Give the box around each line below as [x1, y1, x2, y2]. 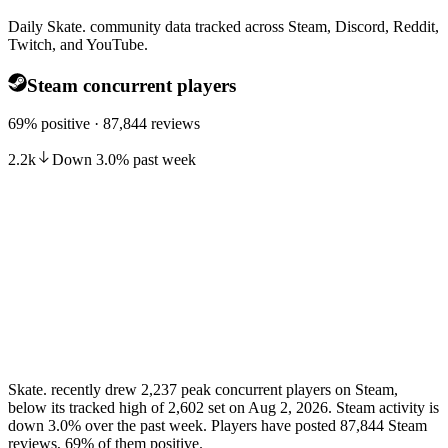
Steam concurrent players [26, 74, 236, 96]
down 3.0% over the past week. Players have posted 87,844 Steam [8, 417, 427, 435]
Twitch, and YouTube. [8, 36, 148, 54]
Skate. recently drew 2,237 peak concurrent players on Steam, [8, 381, 398, 399]
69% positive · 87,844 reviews [8, 115, 200, 133]
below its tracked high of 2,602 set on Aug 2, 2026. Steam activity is [8, 399, 439, 417]
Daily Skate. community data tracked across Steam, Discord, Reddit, [8, 18, 439, 36]
